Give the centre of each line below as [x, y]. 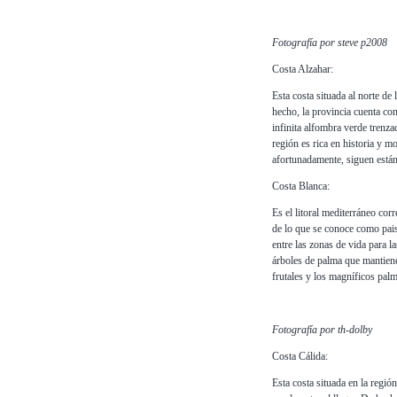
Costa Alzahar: [303, 70]
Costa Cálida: [300, 357]
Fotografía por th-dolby [322, 330]
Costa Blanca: [301, 187]
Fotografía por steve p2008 [330, 43]
